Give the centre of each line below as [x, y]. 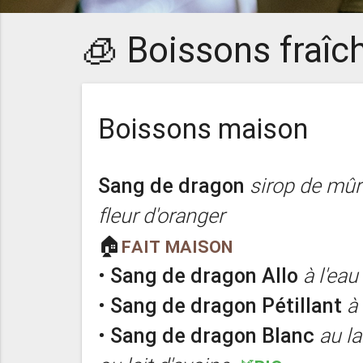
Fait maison [177, 246]
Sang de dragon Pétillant [226, 306]
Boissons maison [203, 128]
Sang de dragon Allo [204, 276]
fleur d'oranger [166, 216]
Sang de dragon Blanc [212, 336]
